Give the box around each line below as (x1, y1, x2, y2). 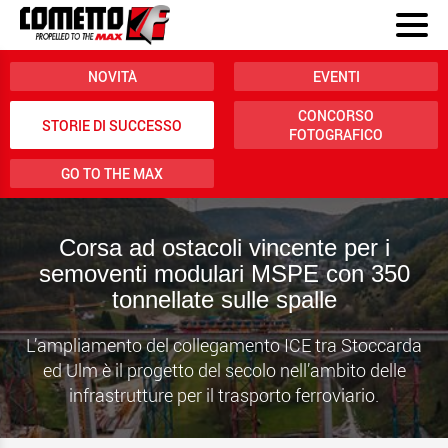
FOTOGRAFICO (289, 125, 383, 144)
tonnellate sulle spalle (111, 286, 337, 313)
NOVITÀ (87, 67, 137, 86)
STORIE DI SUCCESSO (42, 115, 182, 135)
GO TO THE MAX (61, 164, 163, 183)
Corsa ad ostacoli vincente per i (58, 234, 390, 261)
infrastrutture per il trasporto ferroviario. (69, 383, 379, 407)
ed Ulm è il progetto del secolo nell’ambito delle (42, 358, 406, 382)
